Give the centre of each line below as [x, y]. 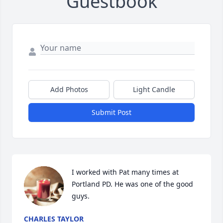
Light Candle [154, 90]
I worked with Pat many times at [125, 172]
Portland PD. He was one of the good [132, 184]
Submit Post [111, 112]
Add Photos [69, 90]
